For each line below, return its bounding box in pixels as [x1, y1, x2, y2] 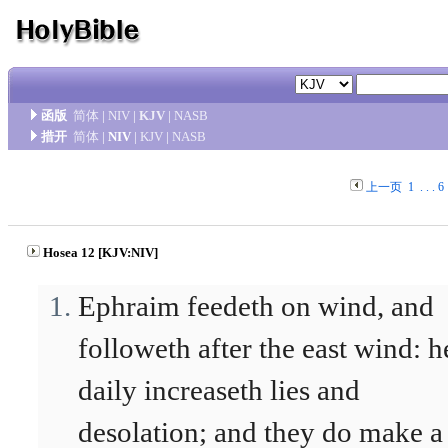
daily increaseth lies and [78, 374, 360, 406]
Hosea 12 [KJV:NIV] [43, 245, 158, 260]
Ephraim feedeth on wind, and [78, 290, 434, 322]
